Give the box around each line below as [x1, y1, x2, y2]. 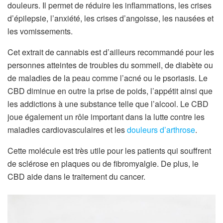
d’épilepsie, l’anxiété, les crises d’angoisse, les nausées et [7, 12, 214, 24]
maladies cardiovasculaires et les [7, 124, 127, 136]
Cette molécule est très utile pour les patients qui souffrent [7, 145, 211, 157]
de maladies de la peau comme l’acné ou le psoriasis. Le [7, 72, 208, 84]
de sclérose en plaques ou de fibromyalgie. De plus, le [7, 158, 199, 170]
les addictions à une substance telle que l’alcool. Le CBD [7, 98, 209, 110]
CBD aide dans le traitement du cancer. [7, 171, 145, 183]
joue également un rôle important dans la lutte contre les [7, 111, 205, 123]
